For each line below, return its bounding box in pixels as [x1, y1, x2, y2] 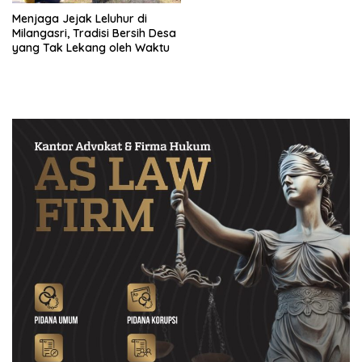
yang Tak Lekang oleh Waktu [12, 40, 170, 55]
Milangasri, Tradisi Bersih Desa [12, 26, 176, 40]
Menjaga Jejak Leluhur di [12, 11, 147, 26]
